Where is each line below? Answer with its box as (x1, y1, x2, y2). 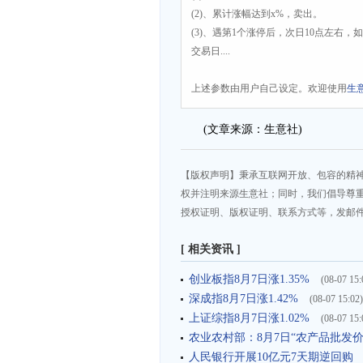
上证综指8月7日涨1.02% (189, 312, 313, 324)
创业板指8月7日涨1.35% (189, 273, 313, 285)
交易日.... (191, 45, 230, 57)
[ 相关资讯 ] (181, 243, 241, 255)
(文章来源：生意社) (181, 123, 302, 135)
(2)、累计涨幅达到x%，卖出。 (191, 8, 322, 19)
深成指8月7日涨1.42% (189, 293, 301, 305)
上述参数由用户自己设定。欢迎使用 (191, 83, 347, 94)
